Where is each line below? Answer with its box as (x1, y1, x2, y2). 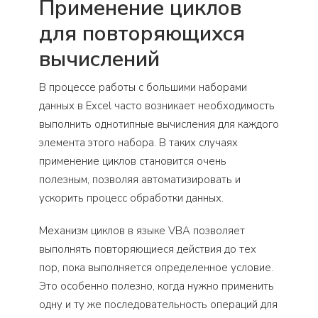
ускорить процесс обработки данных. (39, 190, 224, 205)
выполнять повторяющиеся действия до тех (39, 241, 256, 256)
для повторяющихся (39, 18, 245, 48)
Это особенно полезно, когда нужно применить (39, 278, 274, 293)
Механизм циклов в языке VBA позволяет (39, 223, 245, 238)
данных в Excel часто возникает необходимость (39, 98, 275, 113)
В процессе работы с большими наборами (39, 79, 247, 94)
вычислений (39, 44, 160, 74)
